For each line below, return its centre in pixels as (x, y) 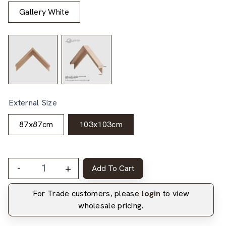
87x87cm (36, 124)
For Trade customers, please (87, 193)
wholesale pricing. (111, 205)
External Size (33, 102)
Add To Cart (113, 168)
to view (175, 193)
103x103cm (101, 124)
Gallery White (44, 12)
